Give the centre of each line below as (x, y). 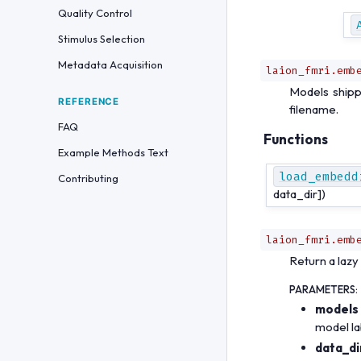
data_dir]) (300, 193)
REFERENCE (89, 102)
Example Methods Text (113, 152)
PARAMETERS (322, 289)
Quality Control (95, 13)
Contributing (88, 178)
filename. (314, 110)
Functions (296, 139)
